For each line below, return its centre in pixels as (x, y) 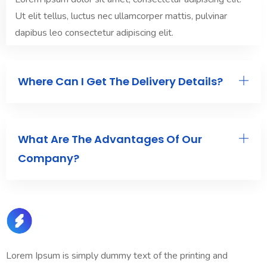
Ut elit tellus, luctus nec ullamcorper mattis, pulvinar (121, 16)
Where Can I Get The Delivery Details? (120, 82)
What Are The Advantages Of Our (110, 139)
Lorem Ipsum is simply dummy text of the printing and (117, 256)
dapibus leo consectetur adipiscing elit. (94, 33)
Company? (49, 159)
